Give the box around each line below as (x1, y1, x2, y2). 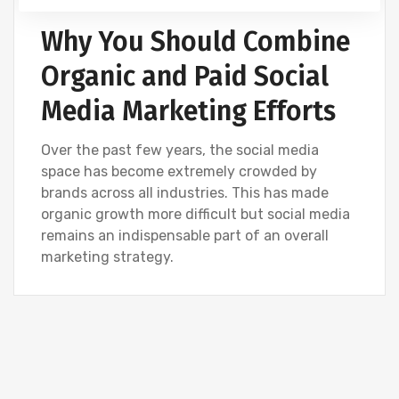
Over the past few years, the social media (41, 142, 319, 159)
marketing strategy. (41, 248, 174, 265)
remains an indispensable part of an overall (41, 227, 329, 244)
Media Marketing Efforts (41, 95, 336, 127)
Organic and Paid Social (41, 61, 329, 93)
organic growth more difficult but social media (41, 206, 350, 223)
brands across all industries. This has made (41, 184, 329, 201)
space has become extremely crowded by (41, 163, 317, 180)
